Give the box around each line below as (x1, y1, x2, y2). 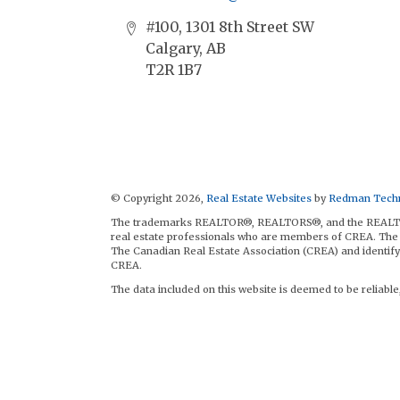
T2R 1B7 (146, 61, 202, 79)
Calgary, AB (146, 39, 226, 58)
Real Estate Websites (205, 192, 314, 205)
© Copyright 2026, (110, 192, 206, 205)
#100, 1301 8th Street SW (146, 18, 314, 37)
